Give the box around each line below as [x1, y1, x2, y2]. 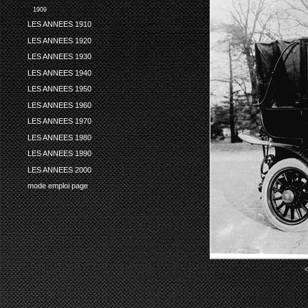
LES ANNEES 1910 [27, 20, 91, 29]
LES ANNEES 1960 [27, 100, 91, 109]
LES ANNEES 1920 [27, 36, 91, 45]
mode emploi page [27, 181, 88, 190]
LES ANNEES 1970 [27, 117, 91, 126]
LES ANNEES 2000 [27, 165, 91, 174]
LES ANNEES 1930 [27, 52, 91, 61]
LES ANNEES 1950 [27, 85, 91, 93]
